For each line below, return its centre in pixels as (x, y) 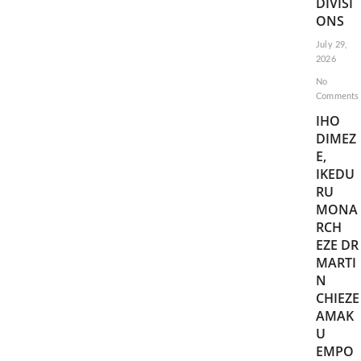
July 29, (332, 45)
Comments (337, 96)
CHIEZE (337, 298)
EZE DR (337, 245)
